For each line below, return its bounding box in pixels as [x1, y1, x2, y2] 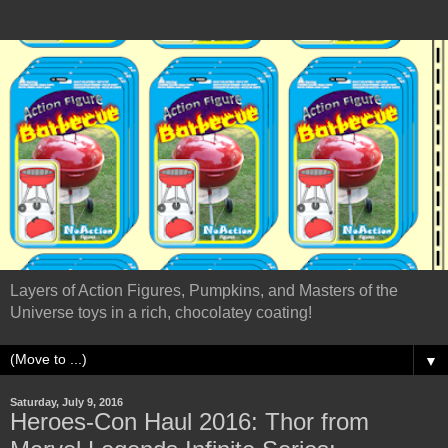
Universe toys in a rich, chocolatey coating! [10, 303, 312, 321]
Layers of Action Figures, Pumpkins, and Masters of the [10, 281, 398, 299]
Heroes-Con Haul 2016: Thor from [10, 407, 369, 435]
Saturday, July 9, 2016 [10, 395, 123, 408]
